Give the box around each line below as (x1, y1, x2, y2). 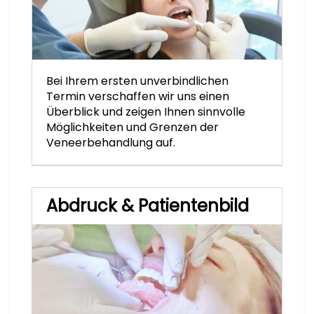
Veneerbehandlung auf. (46, 135, 175, 151)
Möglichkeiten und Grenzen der (46, 119, 219, 136)
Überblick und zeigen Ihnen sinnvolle (46, 104, 245, 121)
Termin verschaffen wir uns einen (46, 88, 229, 105)
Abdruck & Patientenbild (46, 194, 249, 218)
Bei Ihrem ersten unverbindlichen (46, 73, 228, 90)
